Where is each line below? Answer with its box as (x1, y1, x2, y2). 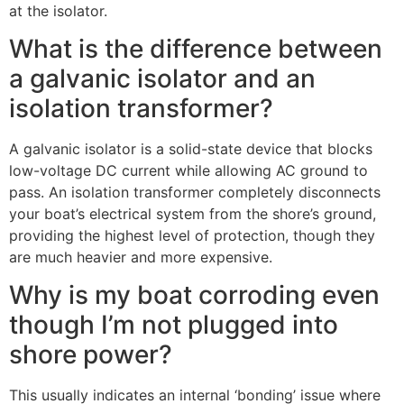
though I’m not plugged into (9, 309, 338, 341)
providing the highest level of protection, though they (9, 225, 375, 244)
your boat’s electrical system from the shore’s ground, (9, 204, 376, 223)
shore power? (9, 339, 172, 371)
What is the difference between (9, 32, 382, 64)
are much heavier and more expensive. (9, 247, 272, 266)
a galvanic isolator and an (9, 62, 316, 94)
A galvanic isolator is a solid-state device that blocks (9, 139, 372, 158)
